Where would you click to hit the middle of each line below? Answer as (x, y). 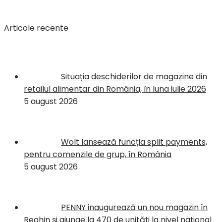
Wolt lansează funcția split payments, (134, 142)
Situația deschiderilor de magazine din (134, 76)
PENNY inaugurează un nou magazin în (134, 207)
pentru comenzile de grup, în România (98, 154)
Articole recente (36, 28)
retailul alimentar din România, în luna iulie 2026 (115, 89)
